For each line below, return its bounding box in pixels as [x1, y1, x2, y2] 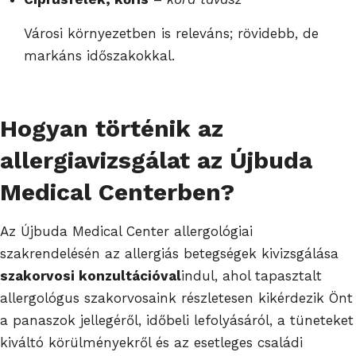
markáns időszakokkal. [24, 47, 175, 64]
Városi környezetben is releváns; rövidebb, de [24, 25, 319, 41]
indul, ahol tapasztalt [181, 267, 322, 284]
